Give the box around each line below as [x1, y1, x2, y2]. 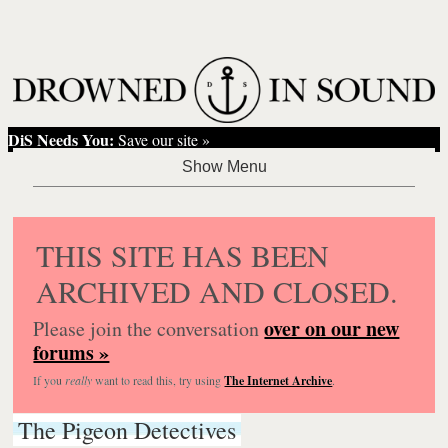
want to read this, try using [92, 371, 225, 388]
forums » [33, 337, 110, 367]
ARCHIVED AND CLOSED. [36, 270, 399, 311]
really [65, 371, 93, 388]
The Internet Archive [224, 371, 333, 389]
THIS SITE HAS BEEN [36, 234, 330, 275]
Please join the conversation [33, 314, 265, 342]
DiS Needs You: [8, 127, 115, 151]
